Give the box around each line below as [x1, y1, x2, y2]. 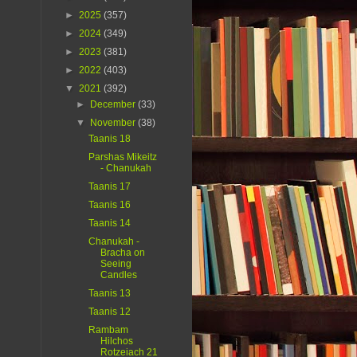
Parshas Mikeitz [88, 151, 157, 163]
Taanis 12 [88, 306, 131, 318]
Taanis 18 [88, 133, 131, 145]
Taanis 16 [88, 199, 131, 211]
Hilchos [100, 335, 133, 347]
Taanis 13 [88, 288, 131, 300]
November [90, 117, 139, 129]
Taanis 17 [88, 181, 131, 193]
